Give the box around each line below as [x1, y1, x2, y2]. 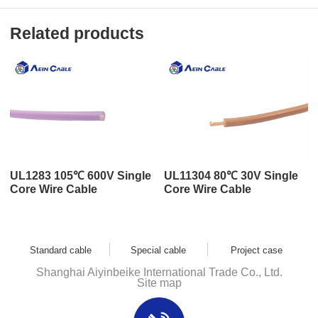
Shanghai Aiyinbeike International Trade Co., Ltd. [35, 265, 283, 278]
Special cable [131, 244, 187, 256]
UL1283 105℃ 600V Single [10, 169, 151, 182]
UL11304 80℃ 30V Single [164, 169, 299, 182]
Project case [230, 244, 283, 256]
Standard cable [30, 244, 92, 256]
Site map [136, 276, 182, 289]
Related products [10, 23, 144, 43]
